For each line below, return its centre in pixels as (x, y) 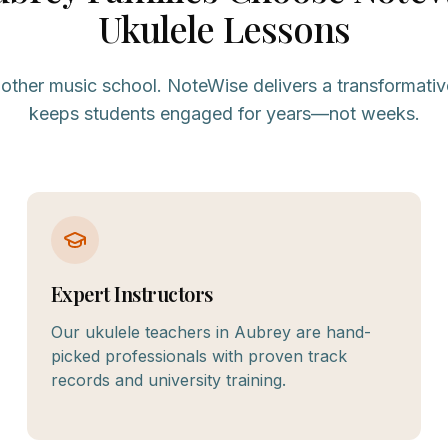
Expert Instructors (131, 293)
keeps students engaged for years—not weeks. (224, 113)
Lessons (282, 28)
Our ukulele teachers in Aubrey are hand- (210, 332)
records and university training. (168, 380)
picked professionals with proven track (198, 356)
